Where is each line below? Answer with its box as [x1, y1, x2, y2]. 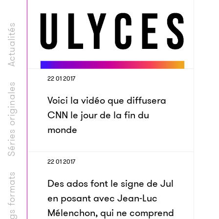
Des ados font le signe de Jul [47, 176, 174, 190]
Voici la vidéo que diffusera [47, 93, 166, 107]
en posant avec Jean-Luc [47, 191, 157, 205]
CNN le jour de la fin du [47, 108, 149, 122]
